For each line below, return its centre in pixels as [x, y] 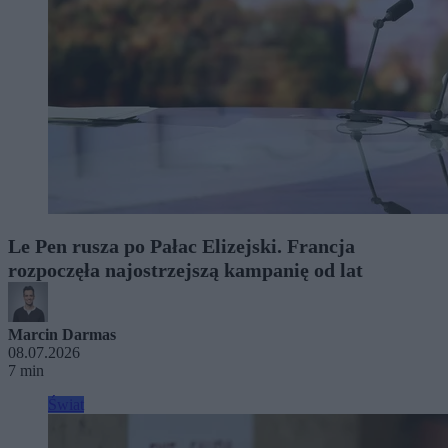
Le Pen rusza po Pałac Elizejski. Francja [181, 245]
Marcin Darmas [62, 334]
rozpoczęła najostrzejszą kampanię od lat [185, 269]
